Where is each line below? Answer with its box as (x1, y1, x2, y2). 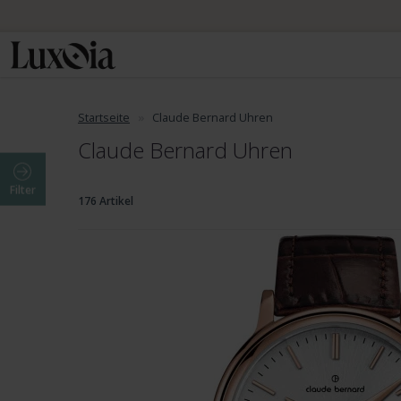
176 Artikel (78, 193, 133, 209)
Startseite (78, 109, 130, 125)
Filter (9, 182, 36, 198)
